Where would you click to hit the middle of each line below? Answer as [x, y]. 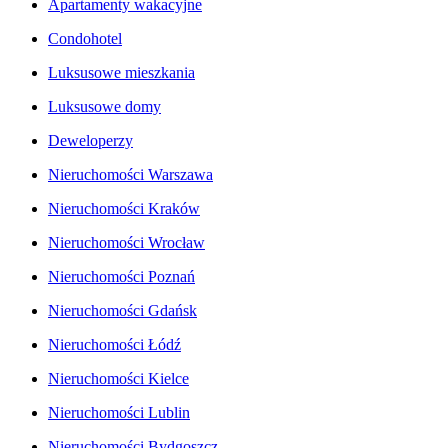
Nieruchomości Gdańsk [122, 310]
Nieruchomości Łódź [114, 344]
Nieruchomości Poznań [121, 276]
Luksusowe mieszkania [121, 72]
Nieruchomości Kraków [124, 208]
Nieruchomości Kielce [118, 378]
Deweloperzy [90, 140]
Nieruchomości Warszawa [130, 174]
